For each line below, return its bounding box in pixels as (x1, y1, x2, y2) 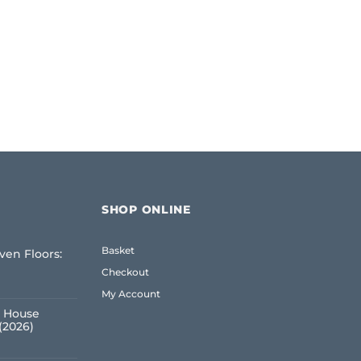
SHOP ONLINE (102, 202, 191, 218)
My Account (102, 288, 160, 301)
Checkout (102, 266, 149, 279)
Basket (102, 244, 135, 257)
